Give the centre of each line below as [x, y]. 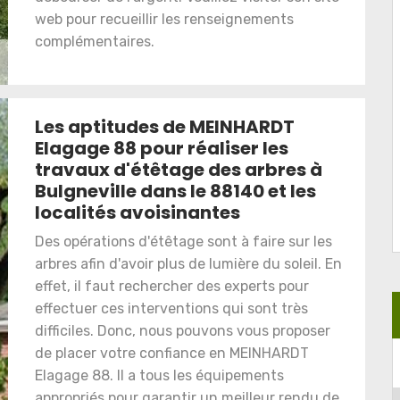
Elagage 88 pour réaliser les [162, 148]
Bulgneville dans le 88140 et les [175, 191]
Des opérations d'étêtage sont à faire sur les [183, 242]
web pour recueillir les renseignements [164, 19]
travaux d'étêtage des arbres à [179, 170]
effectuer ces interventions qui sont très [171, 308]
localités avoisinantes [137, 212]
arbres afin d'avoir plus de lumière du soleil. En [188, 264]
